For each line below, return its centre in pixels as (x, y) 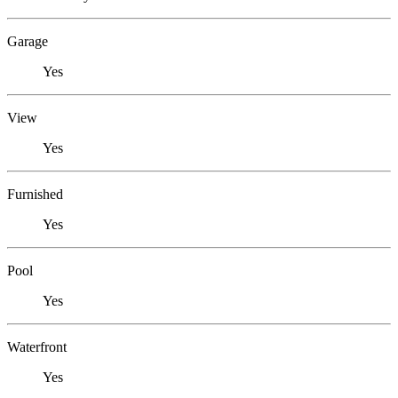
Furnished (35, 195)
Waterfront (37, 347)
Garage (28, 42)
